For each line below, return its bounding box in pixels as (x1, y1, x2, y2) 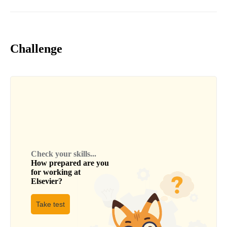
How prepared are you (31, 159, 109, 168)
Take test (36, 200, 65, 209)
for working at (31, 168, 81, 177)
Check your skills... (31, 149, 96, 159)
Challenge (10, 42, 62, 56)
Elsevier (31, 177, 58, 186)
